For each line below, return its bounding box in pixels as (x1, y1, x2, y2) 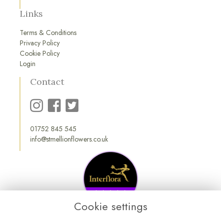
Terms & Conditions (20, 28, 76, 38)
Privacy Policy (20, 38, 60, 48)
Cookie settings (74, 198, 147, 215)
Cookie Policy (20, 48, 60, 59)
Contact (30, 75, 64, 87)
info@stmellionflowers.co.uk (30, 134, 108, 145)
